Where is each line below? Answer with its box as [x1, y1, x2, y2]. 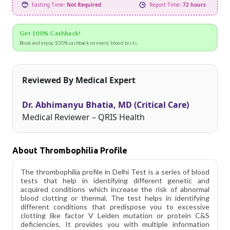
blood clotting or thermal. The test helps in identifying [21, 193, 209, 202]
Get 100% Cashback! [20, 29, 81, 37]
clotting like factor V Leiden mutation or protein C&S [21, 210, 209, 220]
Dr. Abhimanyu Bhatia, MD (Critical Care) [22, 99, 189, 110]
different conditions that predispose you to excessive [21, 202, 209, 211]
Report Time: [149, 1, 183, 8]
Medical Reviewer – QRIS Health [22, 111, 145, 123]
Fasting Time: [32, 1, 67, 8]
